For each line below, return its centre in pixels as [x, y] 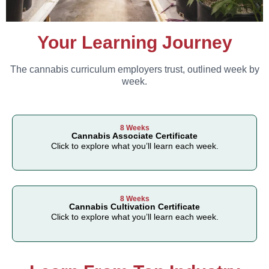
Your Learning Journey [134, 43]
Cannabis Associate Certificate [134, 135]
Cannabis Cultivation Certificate [134, 207]
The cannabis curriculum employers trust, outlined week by [134, 70]
